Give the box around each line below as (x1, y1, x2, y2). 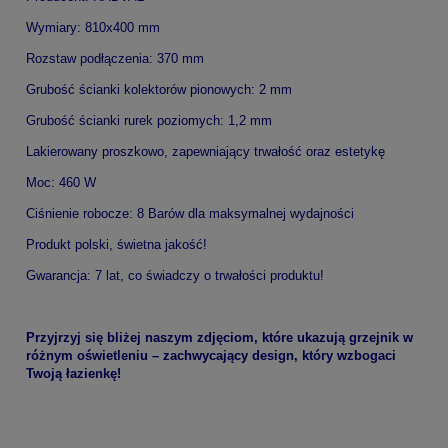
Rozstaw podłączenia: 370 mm (26, 50, 204, 66)
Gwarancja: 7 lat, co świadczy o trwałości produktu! (26, 267, 324, 283)
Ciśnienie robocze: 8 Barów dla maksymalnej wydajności (26, 205, 354, 221)
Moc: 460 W (26, 174, 96, 190)
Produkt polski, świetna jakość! (26, 236, 207, 252)
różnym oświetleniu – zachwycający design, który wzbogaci (26, 347, 396, 363)
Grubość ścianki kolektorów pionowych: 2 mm (26, 81, 292, 97)
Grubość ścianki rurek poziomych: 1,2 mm (26, 112, 272, 128)
